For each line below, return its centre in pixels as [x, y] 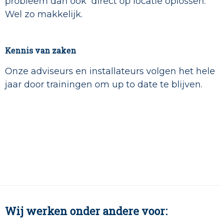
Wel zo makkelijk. [44, 14]
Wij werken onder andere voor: [86, 211]
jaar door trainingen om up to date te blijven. [104, 85]
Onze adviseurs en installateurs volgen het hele [110, 71]
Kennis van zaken [41, 51]
